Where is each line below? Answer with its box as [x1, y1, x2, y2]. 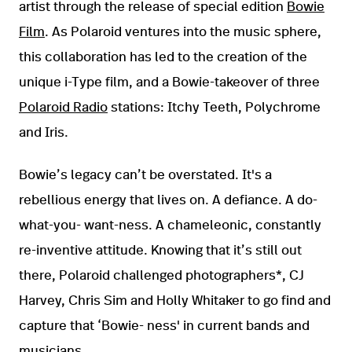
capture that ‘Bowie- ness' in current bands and [19, 319, 310, 333]
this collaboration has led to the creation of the [19, 50, 307, 64]
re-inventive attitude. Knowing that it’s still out [19, 244, 302, 258]
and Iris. [19, 126, 68, 140]
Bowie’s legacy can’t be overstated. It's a [19, 168, 272, 182]
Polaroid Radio [19, 101, 108, 115]
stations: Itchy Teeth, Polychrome [108, 101, 321, 115]
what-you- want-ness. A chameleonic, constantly [19, 218, 321, 233]
